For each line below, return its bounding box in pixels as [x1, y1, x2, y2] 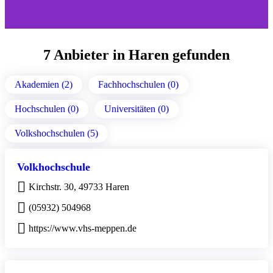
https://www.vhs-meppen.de [29, 222, 136, 233]
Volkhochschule [17, 160, 90, 173]
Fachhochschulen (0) [98, 79, 179, 90]
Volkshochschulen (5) [15, 127, 98, 138]
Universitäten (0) [104, 103, 169, 114]
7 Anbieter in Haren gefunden [43, 47, 230, 63]
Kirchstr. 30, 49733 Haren [29, 181, 129, 192]
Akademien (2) [15, 79, 73, 90]
